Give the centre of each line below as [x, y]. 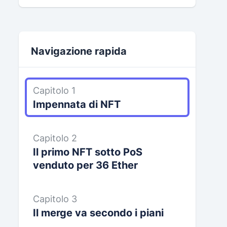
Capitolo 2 [55, 138]
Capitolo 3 [55, 199]
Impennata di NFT [77, 104]
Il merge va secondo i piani [98, 213]
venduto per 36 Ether [85, 165]
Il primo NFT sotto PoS [87, 152]
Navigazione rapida [79, 51]
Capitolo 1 [54, 90]
